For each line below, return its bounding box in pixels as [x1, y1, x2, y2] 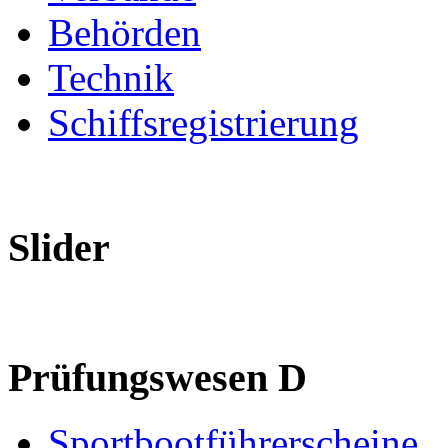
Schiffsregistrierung [48, 100, 359, 144]
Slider [8, 225, 119, 271]
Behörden [48, 10, 201, 54]
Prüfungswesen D [8, 354, 317, 400]
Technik [48, 55, 174, 99]
